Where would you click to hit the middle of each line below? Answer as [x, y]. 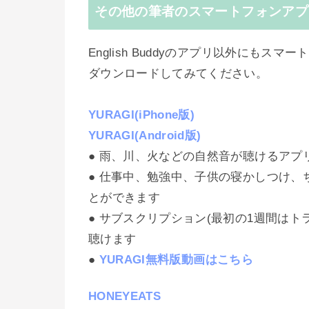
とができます [124, 198]
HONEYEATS [125, 297]
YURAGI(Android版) [145, 136]
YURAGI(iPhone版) [142, 115]
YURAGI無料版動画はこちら [176, 260]
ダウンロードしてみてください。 [178, 74]
